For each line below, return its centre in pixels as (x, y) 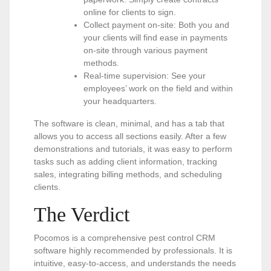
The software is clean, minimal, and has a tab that (129, 123)
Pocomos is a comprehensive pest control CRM (125, 238)
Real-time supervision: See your (145, 76)
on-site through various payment (145, 50)
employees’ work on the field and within (158, 88)
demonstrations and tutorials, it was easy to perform (133, 149)
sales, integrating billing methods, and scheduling (128, 174)
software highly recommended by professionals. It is (133, 250)
